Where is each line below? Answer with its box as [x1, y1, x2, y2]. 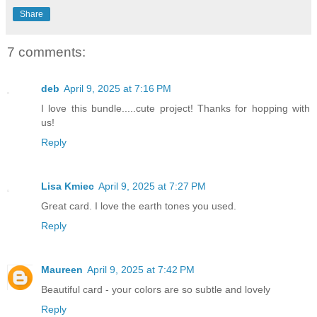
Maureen [41, 264, 83, 276]
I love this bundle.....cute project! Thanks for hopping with [41, 103, 310, 115]
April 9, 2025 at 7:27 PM [98, 180, 206, 192]
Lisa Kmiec [41, 180, 94, 192]
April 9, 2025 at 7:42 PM [87, 264, 195, 276]
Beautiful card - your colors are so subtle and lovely [41, 284, 270, 296]
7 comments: [7, 44, 86, 59]
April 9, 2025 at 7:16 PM [64, 83, 171, 95]
